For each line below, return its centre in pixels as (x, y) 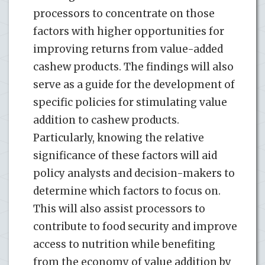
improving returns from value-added (128, 49)
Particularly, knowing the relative (119, 138)
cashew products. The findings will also (133, 67)
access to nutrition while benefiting (124, 244)
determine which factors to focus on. (127, 191)
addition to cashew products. (106, 120)
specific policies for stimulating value (130, 102)
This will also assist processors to (119, 209)
